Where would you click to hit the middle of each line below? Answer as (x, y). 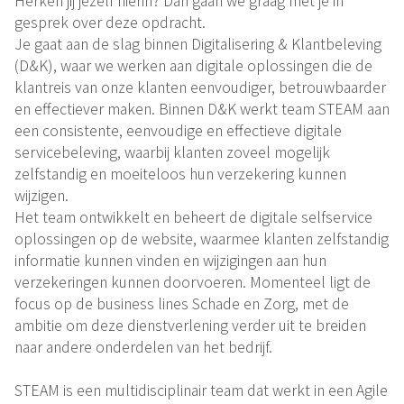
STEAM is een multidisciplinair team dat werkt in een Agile (201, 389)
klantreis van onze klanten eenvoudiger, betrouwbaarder (200, 86)
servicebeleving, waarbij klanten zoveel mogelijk (172, 151)
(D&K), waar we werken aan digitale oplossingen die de (193, 64)
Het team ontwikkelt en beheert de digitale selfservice (193, 216)
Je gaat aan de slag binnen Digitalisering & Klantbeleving (198, 43)
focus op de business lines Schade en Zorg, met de (182, 303)
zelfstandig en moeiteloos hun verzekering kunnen (180, 173)
